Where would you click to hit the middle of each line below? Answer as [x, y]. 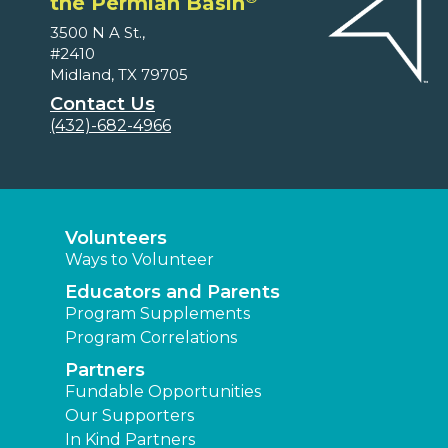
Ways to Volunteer [139, 260]
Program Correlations [151, 338]
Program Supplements [157, 314]
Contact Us [102, 104]
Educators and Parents [172, 292]
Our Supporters [129, 416]
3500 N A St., [97, 33]
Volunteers [116, 238]
